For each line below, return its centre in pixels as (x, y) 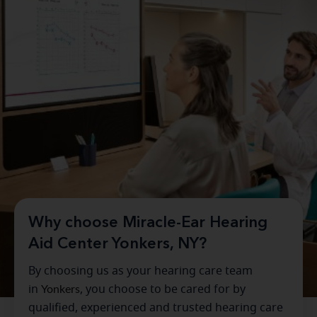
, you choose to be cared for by (163, 290)
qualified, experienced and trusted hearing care (156, 308)
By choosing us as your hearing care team (140, 271)
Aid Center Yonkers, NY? (117, 244)
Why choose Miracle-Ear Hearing (148, 223)
